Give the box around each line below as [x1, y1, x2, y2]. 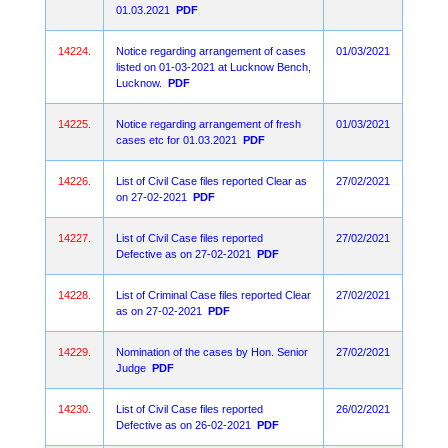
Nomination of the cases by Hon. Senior [116, 346, 308, 358]
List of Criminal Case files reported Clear [116, 289, 311, 301]
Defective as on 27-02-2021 [116, 248, 251, 260]
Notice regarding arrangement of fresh [116, 118, 301, 130]
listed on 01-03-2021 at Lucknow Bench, [116, 61, 311, 73]
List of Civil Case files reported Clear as [116, 175, 307, 187]
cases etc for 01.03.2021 [116, 134, 237, 146]
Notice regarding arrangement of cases [116, 45, 306, 57]
